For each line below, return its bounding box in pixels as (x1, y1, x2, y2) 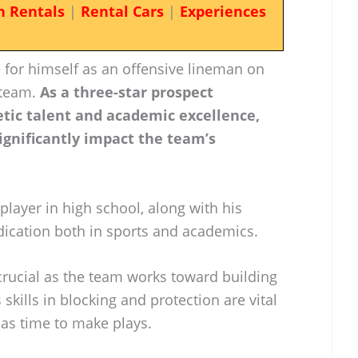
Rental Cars (80, 2, 164, 21)
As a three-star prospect (40, 82, 213, 101)
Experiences (179, 2, 266, 21)
